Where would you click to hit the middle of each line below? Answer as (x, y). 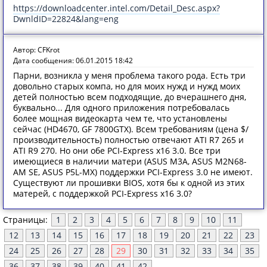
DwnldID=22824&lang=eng (66, 19)
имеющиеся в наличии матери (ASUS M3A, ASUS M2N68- (130, 161)
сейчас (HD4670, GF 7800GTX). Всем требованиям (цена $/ (131, 129)
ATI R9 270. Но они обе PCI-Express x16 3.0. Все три (117, 150)
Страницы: (27, 220)
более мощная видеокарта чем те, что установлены (120, 118)
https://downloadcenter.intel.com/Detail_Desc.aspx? (117, 8)
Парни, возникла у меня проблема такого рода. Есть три (129, 75)
